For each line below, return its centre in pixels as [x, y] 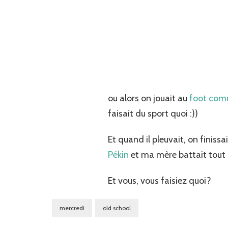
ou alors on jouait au [149, 98]
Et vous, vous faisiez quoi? [160, 180]
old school [117, 208]
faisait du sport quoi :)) [153, 113]
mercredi [72, 208]
